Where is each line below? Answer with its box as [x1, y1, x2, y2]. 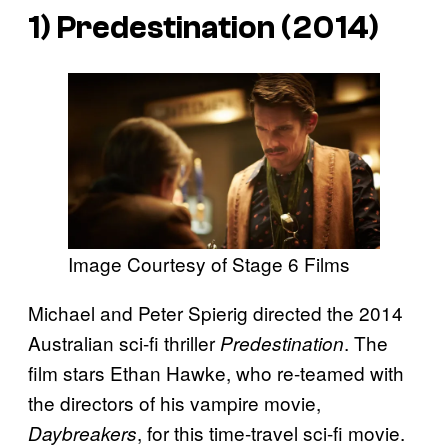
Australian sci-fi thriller [28, 328, 220, 356]
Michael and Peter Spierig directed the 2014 [28, 298, 403, 326]
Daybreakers [28, 419, 137, 446]
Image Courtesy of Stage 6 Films [68, 249, 350, 277]
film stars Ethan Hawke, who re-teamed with [28, 358, 404, 386]
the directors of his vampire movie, [28, 388, 321, 416]
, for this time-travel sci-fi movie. [137, 418, 405, 446]
